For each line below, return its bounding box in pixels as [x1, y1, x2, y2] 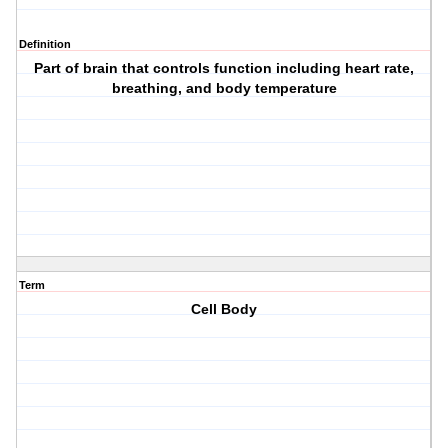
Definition [19, 38, 71, 51]
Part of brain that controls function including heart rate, [34, 60, 415, 77]
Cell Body [191, 301, 258, 318]
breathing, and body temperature [111, 80, 337, 97]
